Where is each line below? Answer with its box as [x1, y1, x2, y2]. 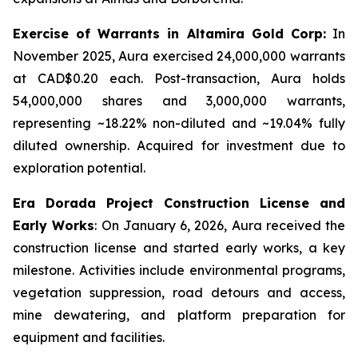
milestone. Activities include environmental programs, [13, 262, 345, 278]
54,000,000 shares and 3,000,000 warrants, [13, 93, 345, 109]
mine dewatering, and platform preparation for [13, 307, 345, 323]
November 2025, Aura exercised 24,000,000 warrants [13, 48, 345, 64]
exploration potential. [13, 160, 145, 176]
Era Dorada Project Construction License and [13, 195, 345, 211]
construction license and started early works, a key [13, 240, 345, 256]
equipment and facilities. [13, 329, 165, 345]
